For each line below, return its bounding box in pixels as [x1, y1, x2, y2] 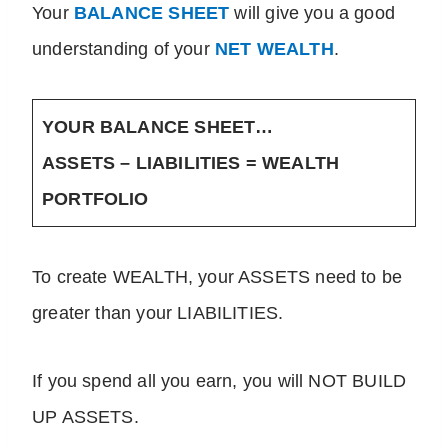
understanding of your [32, 39, 215, 60]
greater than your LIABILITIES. [32, 303, 284, 324]
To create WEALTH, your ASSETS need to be [32, 267, 403, 288]
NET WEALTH [214, 39, 334, 60]
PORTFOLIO [42, 189, 149, 210]
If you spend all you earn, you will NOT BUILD [32, 371, 407, 392]
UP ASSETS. [32, 407, 139, 428]
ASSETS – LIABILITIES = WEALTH [42, 153, 340, 174]
